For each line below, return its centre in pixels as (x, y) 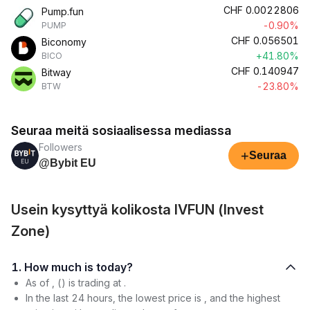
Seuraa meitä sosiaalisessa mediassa (121, 130)
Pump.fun (63, 11)
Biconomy (64, 42)
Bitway (56, 72)
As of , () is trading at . (76, 283)
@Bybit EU (67, 163)
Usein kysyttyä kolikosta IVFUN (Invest (137, 210)
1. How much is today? (115, 267)
